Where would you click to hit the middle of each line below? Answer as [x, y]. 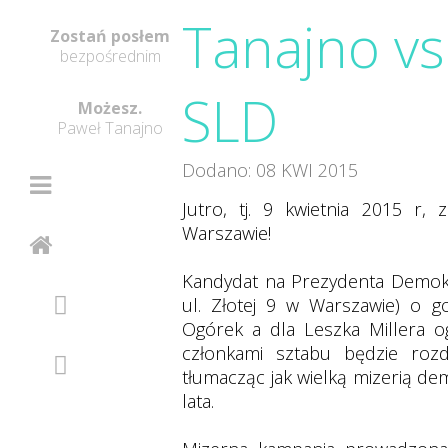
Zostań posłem [110, 36]
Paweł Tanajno [110, 128]
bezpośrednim [110, 56]
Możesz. [110, 108]
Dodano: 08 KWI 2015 [270, 170]
